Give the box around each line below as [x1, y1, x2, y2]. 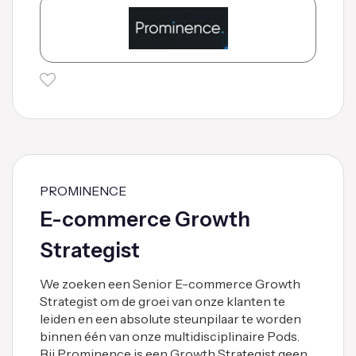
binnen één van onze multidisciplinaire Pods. [40, 327, 300, 344]
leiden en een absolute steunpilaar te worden [40, 310, 301, 327]
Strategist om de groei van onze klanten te [40, 292, 285, 309]
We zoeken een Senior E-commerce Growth [40, 275, 300, 292]
